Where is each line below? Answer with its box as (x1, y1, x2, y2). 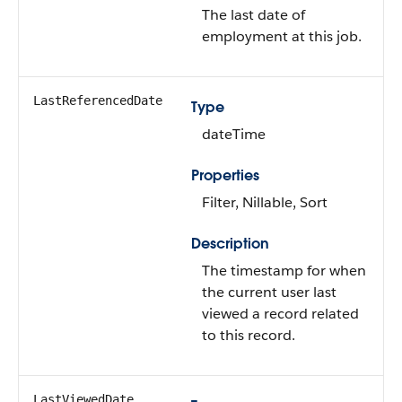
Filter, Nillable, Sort (202, 193, 328, 212)
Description (191, 234, 269, 253)
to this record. (202, 326, 295, 345)
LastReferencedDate (33, 93, 162, 108)
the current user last (202, 283, 336, 301)
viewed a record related (202, 304, 359, 323)
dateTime (202, 125, 266, 144)
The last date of (202, 5, 305, 24)
